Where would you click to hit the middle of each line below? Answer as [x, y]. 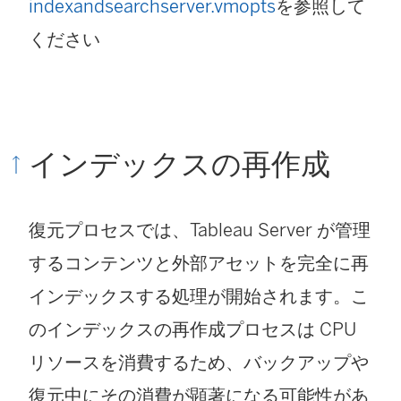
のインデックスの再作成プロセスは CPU [192, 330]
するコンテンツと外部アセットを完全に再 [199, 264]
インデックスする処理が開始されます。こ [199, 297]
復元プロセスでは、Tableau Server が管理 [200, 230]
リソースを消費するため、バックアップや [199, 363]
